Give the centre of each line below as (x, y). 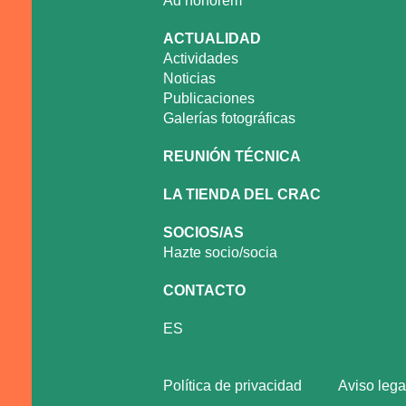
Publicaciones (209, 99)
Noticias (189, 79)
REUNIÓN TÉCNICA (232, 157)
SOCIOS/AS (203, 233)
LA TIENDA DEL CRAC (242, 195)
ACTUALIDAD (212, 39)
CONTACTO (204, 291)
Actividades (201, 59)
